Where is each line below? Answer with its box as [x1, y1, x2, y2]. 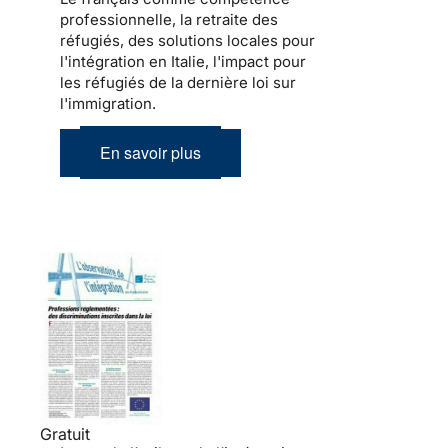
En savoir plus [100, 141, 201, 165]
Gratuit [40, 423, 90, 444]
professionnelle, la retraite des [60, 10, 278, 30]
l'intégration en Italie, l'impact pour [60, 52, 306, 72]
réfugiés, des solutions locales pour [60, 31, 315, 51]
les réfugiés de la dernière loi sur [60, 73, 296, 93]
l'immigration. [60, 94, 156, 114]
